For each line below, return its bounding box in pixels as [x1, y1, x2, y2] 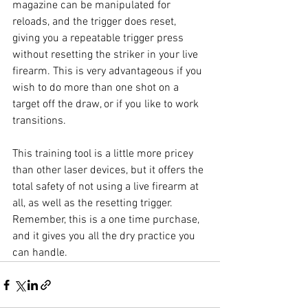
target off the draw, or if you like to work [12, 98, 201, 112]
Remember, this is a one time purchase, [12, 213, 202, 228]
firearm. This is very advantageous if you [12, 65, 205, 79]
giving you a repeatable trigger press [12, 32, 186, 46]
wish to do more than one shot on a [12, 81, 181, 96]
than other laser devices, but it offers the [12, 164, 206, 178]
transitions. [12, 114, 69, 129]
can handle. [12, 246, 67, 261]
